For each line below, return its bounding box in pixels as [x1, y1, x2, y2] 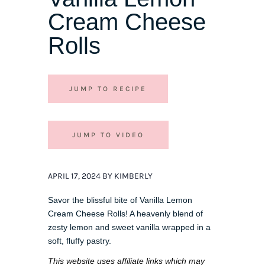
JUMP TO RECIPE [69, 84, 147, 93]
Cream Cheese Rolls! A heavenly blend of [47, 208, 203, 218]
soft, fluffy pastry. [47, 235, 111, 245]
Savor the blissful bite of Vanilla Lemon [47, 195, 192, 205]
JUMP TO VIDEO [72, 130, 144, 139]
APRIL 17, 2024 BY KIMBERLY [47, 170, 153, 181]
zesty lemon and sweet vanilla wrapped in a [47, 222, 211, 232]
